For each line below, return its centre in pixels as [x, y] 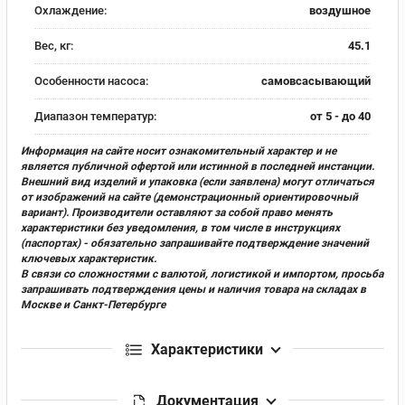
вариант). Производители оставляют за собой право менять [177, 212]
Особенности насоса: [91, 80]
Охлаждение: [71, 10]
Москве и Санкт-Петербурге [93, 304]
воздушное [340, 10]
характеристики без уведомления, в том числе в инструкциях [180, 227]
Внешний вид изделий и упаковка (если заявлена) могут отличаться [198, 181]
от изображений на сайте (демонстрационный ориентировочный [189, 197]
